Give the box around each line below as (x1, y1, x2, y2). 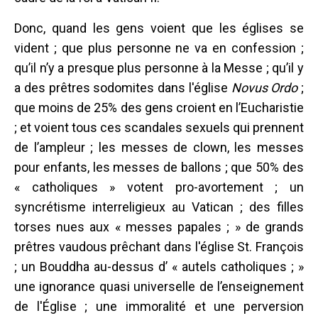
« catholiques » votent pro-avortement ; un (14, 179, 304, 194)
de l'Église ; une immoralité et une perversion (14, 298, 304, 314)
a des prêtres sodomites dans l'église (14, 79, 231, 95)
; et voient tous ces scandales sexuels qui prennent (14, 119, 304, 135)
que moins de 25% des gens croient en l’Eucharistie (14, 99, 304, 115)
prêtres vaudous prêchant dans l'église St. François (14, 238, 304, 254)
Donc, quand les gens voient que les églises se (14, 20, 304, 35)
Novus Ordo (231, 79, 298, 95)
